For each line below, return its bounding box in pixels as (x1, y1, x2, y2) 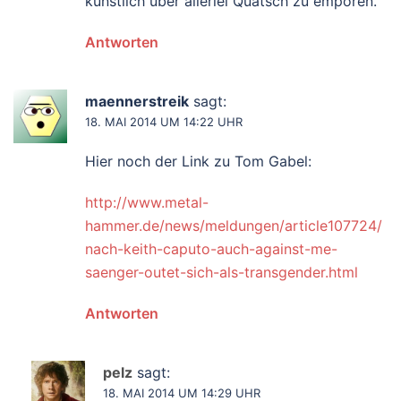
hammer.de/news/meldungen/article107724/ (85, 217, 382, 235)
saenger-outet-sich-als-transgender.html (85, 263, 358, 281)
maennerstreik (85, 92, 189, 110)
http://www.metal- (85, 193, 209, 211)
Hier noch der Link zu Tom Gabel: (85, 152, 311, 170)
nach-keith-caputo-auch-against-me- (85, 240, 337, 258)
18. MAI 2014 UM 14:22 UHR (85, 115, 243, 129)
